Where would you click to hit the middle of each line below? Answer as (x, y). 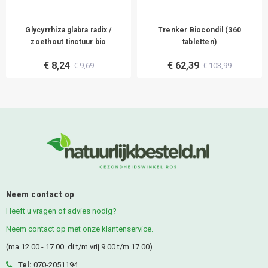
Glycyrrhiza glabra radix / (68, 30)
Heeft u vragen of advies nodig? (61, 211)
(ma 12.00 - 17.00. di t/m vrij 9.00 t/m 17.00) (79, 246)
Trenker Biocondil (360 (200, 30)
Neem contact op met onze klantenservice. (80, 229)
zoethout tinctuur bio (68, 42)
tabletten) (200, 42)
